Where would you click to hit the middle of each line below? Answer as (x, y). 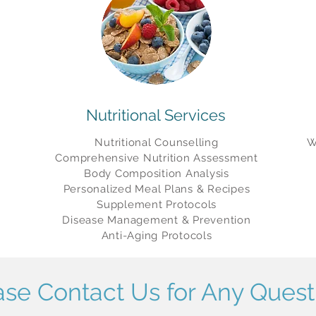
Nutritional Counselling (157, 142)
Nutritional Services (156, 115)
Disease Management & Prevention (157, 220)
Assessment (226, 158)
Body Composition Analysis (157, 174)
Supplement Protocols (157, 205)
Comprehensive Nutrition (124, 158)
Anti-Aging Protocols (157, 236)
